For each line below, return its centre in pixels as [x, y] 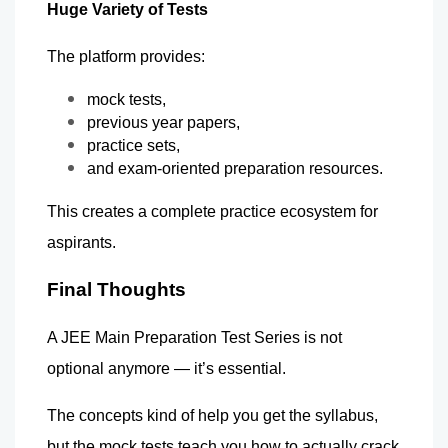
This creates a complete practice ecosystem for [212, 211]
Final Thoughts [116, 289]
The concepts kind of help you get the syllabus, [212, 415]
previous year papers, [163, 122]
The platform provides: [126, 56]
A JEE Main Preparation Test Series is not [194, 337]
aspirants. [81, 242]
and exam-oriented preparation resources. [235, 168]
